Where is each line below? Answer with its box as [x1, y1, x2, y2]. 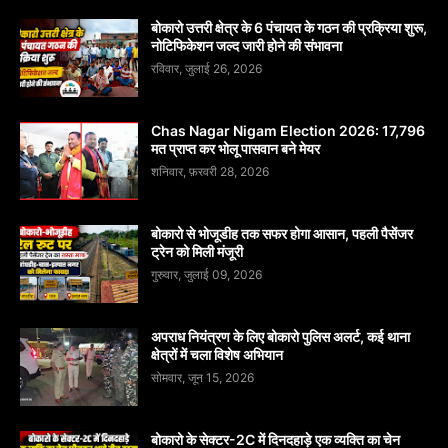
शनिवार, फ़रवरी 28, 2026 [151, 163, 269, 179]
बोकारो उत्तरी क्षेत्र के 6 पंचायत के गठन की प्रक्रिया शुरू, [151, 18, 427, 36]
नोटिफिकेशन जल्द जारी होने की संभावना [151, 36, 342, 54]
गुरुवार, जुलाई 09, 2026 [151, 266, 262, 282]
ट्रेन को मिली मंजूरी [151, 242, 243, 260]
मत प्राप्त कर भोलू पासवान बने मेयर [151, 139, 320, 157]
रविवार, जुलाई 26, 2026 [151, 60, 262, 76]
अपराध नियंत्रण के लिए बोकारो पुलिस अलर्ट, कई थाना [151, 327, 410, 345]
